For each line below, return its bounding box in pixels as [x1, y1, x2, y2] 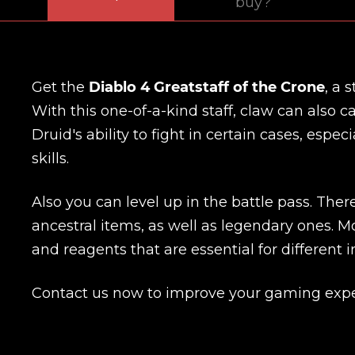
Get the [32, 78, 89, 96]
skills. [32, 149, 69, 167]
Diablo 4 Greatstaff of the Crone [89, 78, 325, 96]
